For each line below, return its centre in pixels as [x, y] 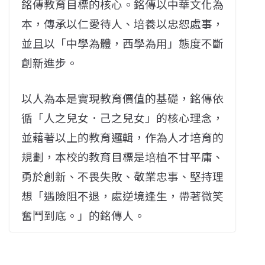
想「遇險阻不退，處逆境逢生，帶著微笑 [123, 195]
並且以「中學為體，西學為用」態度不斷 [123, 43]
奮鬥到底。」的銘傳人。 [83, 215]
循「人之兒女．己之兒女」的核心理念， [123, 117]
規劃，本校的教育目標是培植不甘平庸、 [123, 156]
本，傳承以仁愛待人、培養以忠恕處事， [123, 23]
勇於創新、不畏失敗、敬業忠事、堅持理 [123, 176]
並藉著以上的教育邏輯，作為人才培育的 [123, 137]
